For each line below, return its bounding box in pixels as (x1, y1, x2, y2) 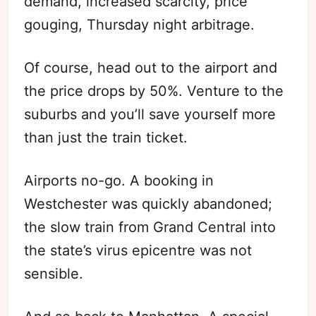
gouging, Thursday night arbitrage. (24, 16, 260, 34)
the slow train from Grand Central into (24, 219, 276, 236)
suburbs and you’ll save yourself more (24, 106, 276, 123)
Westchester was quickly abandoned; (24, 195, 273, 213)
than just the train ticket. (24, 129, 188, 147)
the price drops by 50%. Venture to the (24, 83, 284, 100)
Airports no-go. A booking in (24, 172, 214, 190)
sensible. (24, 265, 84, 283)
